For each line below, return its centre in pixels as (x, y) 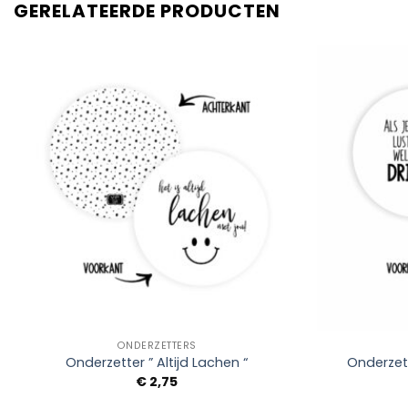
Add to (265, 95)
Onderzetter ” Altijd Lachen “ (156, 363)
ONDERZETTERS (156, 345)
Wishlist (265, 108)
